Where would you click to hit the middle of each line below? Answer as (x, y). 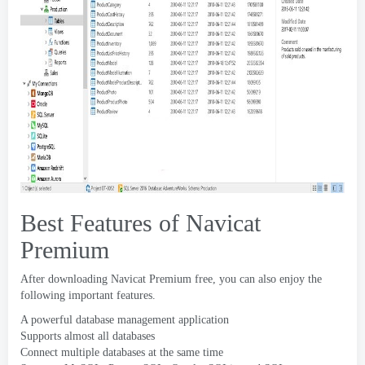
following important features (86, 295)
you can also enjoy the (270, 279)
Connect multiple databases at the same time (122, 352)
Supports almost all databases (88, 336)
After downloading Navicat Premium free (117, 279)
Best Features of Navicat (141, 223)
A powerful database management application (125, 320)
